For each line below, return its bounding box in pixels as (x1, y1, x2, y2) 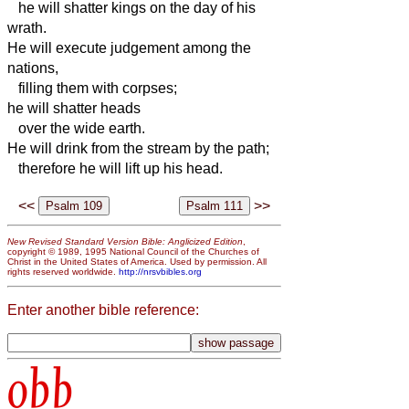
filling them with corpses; (7, 79, 177, 96)
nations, (7, 59, 58, 76)
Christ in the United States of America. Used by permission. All (7, 256, 267, 267)
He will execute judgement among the (7, 39, 251, 56)
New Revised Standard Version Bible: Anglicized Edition (7, 236, 243, 246)
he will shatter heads (7, 100, 141, 116)
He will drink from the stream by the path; (7, 140, 269, 156)
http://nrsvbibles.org (119, 266, 202, 277)
